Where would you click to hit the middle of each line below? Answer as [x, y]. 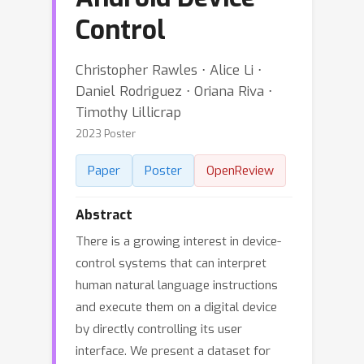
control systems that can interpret [171, 263]
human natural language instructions [177, 285]
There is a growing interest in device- [178, 241]
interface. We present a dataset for [173, 351]
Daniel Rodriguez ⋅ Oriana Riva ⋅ [174, 91]
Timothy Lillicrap [128, 112]
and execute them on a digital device [176, 307]
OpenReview [240, 171]
